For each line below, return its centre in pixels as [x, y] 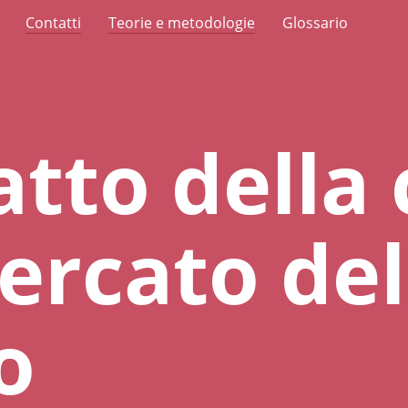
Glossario [315, 23]
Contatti [53, 23]
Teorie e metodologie [182, 23]
